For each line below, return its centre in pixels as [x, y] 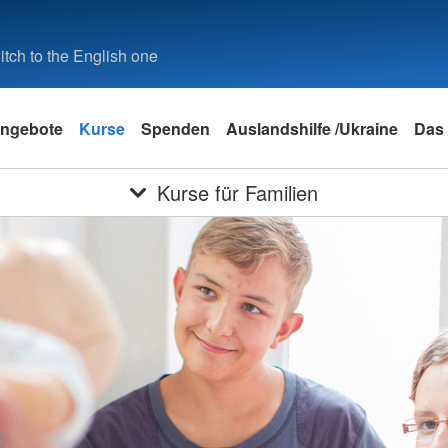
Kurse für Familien [238, 192]
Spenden [175, 128]
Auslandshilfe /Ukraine [312, 128]
